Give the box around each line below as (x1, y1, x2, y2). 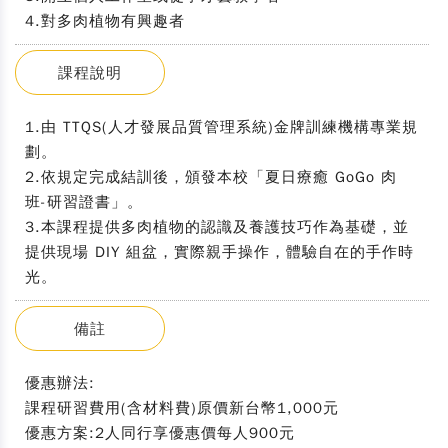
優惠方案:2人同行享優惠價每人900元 (25, 424, 295, 442)
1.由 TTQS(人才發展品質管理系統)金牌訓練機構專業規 (25, 118, 418, 136)
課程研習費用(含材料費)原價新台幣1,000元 (25, 399, 339, 417)
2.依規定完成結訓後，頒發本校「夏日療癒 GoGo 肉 (25, 168, 397, 186)
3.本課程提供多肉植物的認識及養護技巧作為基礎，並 (25, 218, 409, 236)
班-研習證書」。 (25, 193, 143, 211)
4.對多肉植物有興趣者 (25, 12, 185, 30)
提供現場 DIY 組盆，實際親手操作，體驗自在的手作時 (25, 243, 414, 261)
